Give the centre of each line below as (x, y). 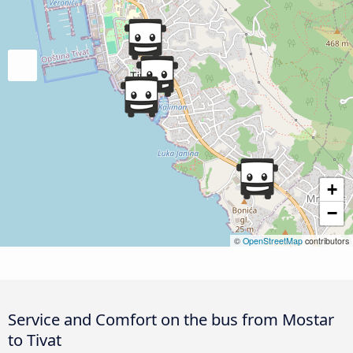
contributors (326, 240)
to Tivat (35, 339)
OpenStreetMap (273, 240)
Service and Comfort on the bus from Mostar (171, 319)
